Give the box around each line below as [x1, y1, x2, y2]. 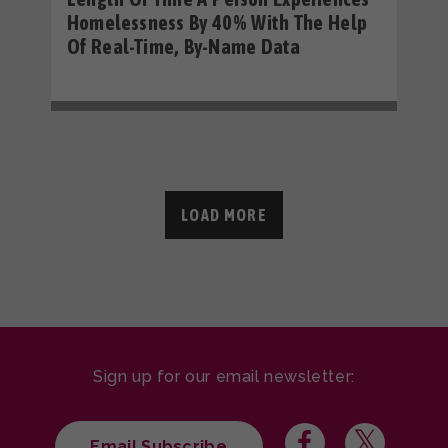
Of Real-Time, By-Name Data [67, 34, 301, 58]
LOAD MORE [181, 206, 267, 225]
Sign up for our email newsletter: [93, 367, 355, 387]
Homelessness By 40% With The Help [67, 10, 368, 34]
